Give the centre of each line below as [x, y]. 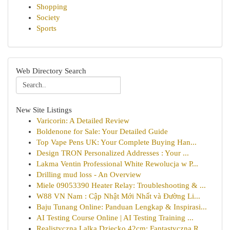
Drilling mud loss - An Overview [89, 175]
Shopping [52, 7]
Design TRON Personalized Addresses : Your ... [113, 153]
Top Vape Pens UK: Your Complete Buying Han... [117, 142]
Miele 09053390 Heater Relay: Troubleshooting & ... [121, 185]
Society [48, 17]
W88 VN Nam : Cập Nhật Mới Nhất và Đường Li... [118, 196]
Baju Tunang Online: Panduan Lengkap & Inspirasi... [122, 207]
